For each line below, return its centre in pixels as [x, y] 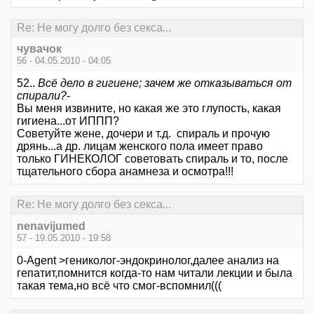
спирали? [42, 96]
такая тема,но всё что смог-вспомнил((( [119, 285]
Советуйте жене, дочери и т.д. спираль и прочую [143, 134]
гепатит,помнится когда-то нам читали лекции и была [155, 273]
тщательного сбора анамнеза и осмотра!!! [125, 172]
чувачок [39, 49]
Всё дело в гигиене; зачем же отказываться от [165, 83]
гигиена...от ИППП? [68, 121]
